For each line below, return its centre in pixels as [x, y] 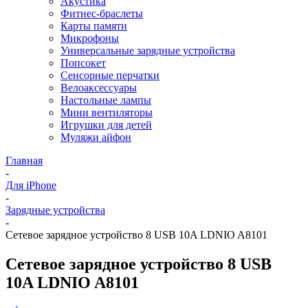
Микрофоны [90, 38]
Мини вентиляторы [107, 112]
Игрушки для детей [106, 125]
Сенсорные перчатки [110, 75]
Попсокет [83, 63]
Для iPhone [31, 185]
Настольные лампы [106, 100]
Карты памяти [94, 26]
